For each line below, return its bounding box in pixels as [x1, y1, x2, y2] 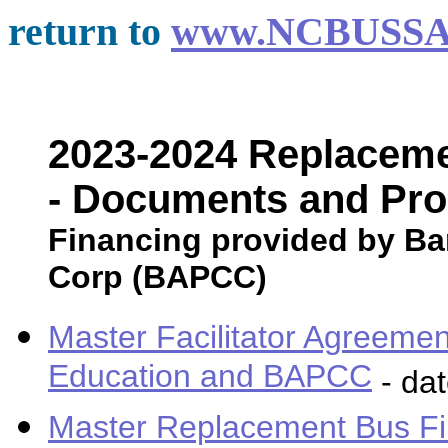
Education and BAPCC [48, 358, 372, 401]
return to [8, 9, 171, 54]
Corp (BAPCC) [48, 259, 267, 295]
